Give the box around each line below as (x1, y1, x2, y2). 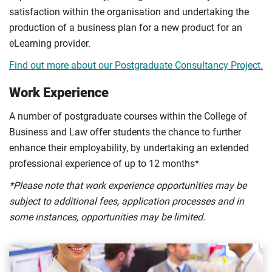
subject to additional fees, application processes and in (9, 195, 244, 208)
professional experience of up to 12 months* (9, 158, 199, 170)
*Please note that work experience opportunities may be (9, 180, 246, 192)
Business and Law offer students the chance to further (9, 126, 241, 138)
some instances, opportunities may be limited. (9, 211, 205, 223)
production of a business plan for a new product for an (9, 22, 242, 34)
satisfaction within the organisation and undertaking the (9, 6, 249, 18)
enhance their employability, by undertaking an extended (9, 142, 249, 154)
